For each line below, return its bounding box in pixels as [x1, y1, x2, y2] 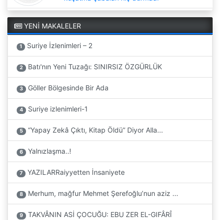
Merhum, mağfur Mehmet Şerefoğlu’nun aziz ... [26, 189, 179, 198]
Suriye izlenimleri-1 [26, 105, 88, 113]
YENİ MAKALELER [22, 21, 81, 30]
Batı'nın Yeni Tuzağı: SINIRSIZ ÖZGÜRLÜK [26, 62, 163, 71]
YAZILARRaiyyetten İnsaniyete [26, 168, 125, 177]
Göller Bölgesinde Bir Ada [26, 83, 109, 92]
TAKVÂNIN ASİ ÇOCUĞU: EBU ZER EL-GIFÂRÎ [26, 210, 172, 219]
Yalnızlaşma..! [26, 147, 72, 156]
